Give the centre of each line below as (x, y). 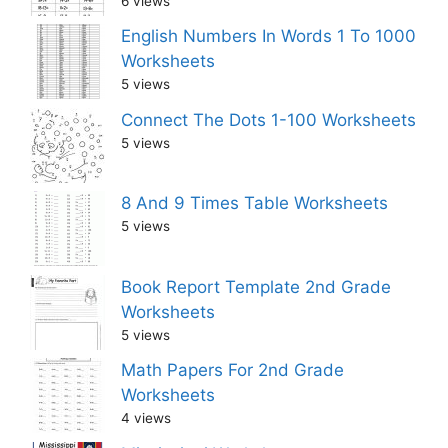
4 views (146, 418)
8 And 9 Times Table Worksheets (254, 203)
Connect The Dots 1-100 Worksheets (268, 119)
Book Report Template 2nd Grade (256, 286)
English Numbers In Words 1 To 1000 (268, 36)
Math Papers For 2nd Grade (232, 370)
